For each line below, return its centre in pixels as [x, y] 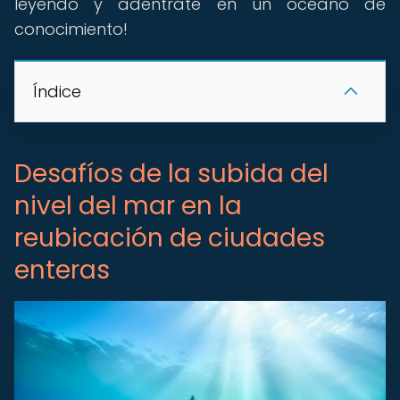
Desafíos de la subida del [171, 174]
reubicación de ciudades [170, 238]
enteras [62, 270]
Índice [57, 92]
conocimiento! [71, 29]
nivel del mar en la [128, 206]
